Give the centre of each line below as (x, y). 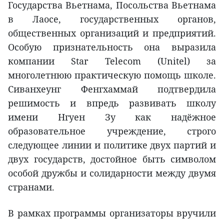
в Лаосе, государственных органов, (112, 19)
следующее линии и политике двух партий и (112, 145)
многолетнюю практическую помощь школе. (112, 75)
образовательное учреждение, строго (112, 131)
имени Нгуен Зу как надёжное (112, 117)
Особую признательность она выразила (112, 47)
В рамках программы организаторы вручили (112, 213)
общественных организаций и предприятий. (112, 33)
